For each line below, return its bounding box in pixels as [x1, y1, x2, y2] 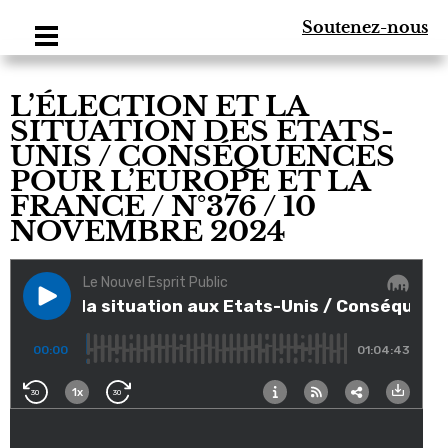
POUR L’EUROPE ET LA [10, 164, 370, 199]
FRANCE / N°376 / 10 [10, 189, 316, 224]
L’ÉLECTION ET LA [10, 89, 308, 124]
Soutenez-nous [302, 17, 428, 37]
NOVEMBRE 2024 [10, 214, 286, 249]
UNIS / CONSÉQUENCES [10, 139, 395, 174]
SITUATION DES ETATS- [10, 114, 394, 149]
